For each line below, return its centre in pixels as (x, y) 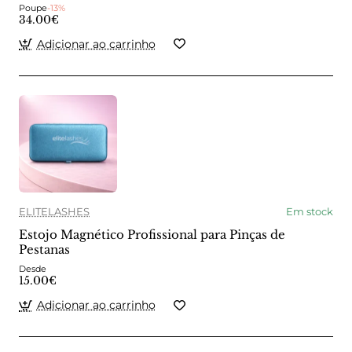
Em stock (310, 212)
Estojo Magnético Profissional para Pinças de (152, 235)
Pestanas (44, 250)
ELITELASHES (54, 212)
